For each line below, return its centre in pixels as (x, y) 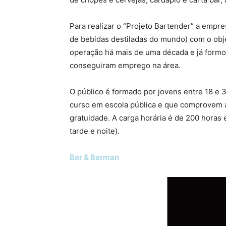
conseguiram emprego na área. (125, 66)
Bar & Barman (94, 157)
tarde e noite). (95, 131)
